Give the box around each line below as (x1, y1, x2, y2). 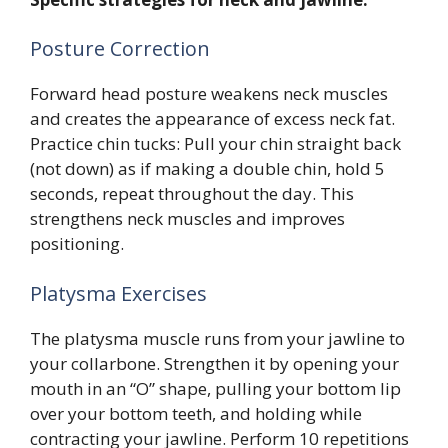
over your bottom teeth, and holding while (30, 401, 362, 425)
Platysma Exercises (30, 279, 207, 307)
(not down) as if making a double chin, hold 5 (30, 157, 385, 181)
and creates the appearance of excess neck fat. (30, 107, 395, 131)
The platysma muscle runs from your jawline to (30, 326, 405, 350)
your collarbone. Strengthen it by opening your (30, 351, 399, 375)
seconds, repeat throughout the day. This (30, 182, 354, 206)
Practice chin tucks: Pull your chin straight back (30, 132, 401, 156)
